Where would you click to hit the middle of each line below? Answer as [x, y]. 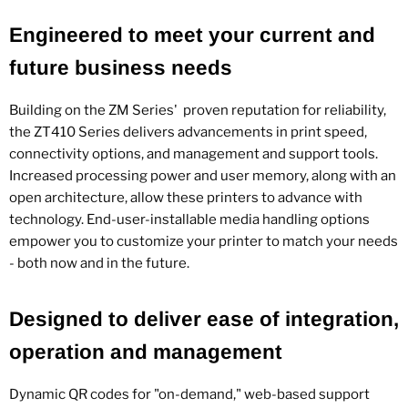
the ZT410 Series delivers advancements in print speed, [188, 133]
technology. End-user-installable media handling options [189, 220]
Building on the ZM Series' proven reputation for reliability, [198, 111]
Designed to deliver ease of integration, [204, 320]
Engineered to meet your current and [192, 36]
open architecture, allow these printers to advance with [186, 198]
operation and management [146, 352]
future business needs [121, 68]
